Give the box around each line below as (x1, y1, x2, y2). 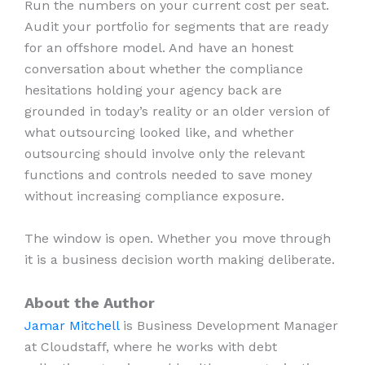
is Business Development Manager (119, 318, 338, 334)
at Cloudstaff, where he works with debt (24, 339, 277, 355)
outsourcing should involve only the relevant (24, 145, 305, 161)
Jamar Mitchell (24, 318, 119, 334)
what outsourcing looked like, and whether (24, 124, 294, 140)
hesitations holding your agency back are (24, 81, 282, 98)
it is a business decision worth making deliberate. (24, 251, 339, 267)
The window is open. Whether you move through (24, 230, 331, 246)
